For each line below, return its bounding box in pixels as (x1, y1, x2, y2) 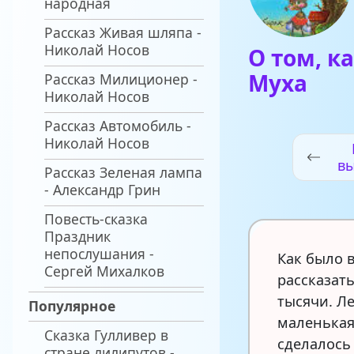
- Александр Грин (44, 180, 160, 200)
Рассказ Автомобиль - (44, 116, 191, 136)
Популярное (28, 296, 115, 315)
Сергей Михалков (44, 262, 164, 281)
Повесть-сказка (44, 209, 148, 229)
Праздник (44, 227, 111, 247)
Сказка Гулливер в (44, 325, 168, 345)
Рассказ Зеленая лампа (44, 163, 202, 183)
